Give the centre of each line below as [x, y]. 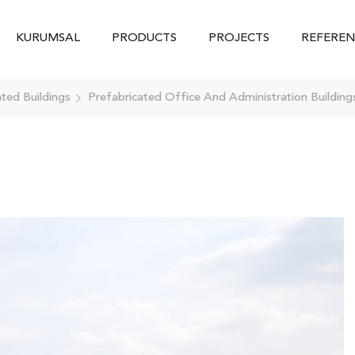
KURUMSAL [48, 38]
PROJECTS [239, 38]
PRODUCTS [144, 38]
